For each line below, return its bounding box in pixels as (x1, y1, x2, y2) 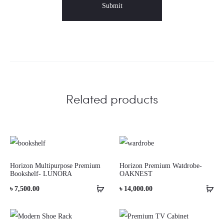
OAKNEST (119, 169, 152, 177)
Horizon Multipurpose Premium (10, 161, 100, 169)
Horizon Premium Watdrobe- (119, 161, 202, 169)
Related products (66, 90, 158, 107)
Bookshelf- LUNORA (10, 169, 72, 177)
